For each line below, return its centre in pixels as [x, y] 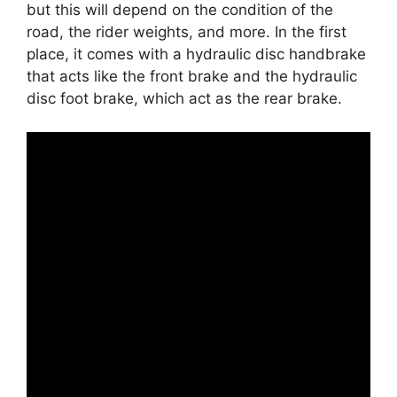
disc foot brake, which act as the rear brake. [184, 98]
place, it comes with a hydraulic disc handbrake [196, 54]
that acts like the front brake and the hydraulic [192, 76]
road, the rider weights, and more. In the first [187, 31]
